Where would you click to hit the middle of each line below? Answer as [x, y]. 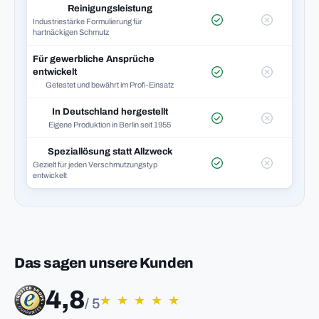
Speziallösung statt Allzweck [110, 152]
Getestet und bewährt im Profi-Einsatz [110, 85]
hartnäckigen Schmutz [71, 32]
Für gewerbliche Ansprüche [94, 59]
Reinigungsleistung [110, 9]
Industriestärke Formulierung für [88, 21]
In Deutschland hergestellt [110, 112]
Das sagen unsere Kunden [104, 263]
